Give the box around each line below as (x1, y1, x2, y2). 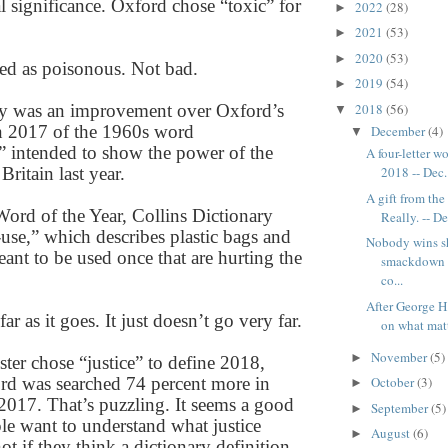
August (370, 424, 413, 443)
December (370, 122, 428, 141)
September (370, 398, 431, 417)
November (370, 347, 430, 366)
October (370, 373, 417, 392)
